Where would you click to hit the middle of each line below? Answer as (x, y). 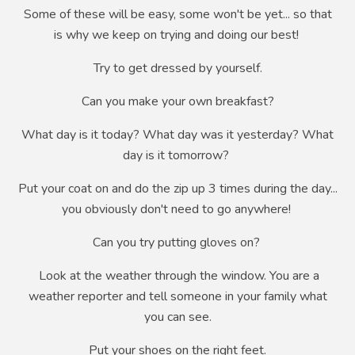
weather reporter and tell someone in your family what (177, 297)
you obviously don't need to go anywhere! (177, 210)
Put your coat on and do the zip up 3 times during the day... (177, 189)
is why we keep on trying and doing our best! (177, 35)
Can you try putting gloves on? (177, 243)
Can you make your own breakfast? (177, 102)
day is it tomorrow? (177, 156)
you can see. (177, 317)
